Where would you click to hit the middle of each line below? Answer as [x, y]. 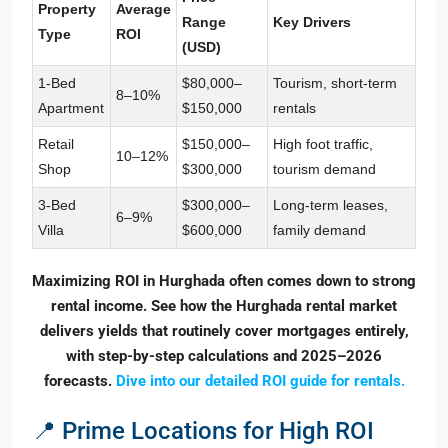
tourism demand [324, 169]
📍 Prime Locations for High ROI [203, 431]
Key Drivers [312, 22]
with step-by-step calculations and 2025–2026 [224, 356]
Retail [56, 144]
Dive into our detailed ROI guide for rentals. [260, 381]
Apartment [71, 108]
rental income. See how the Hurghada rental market [224, 306]
